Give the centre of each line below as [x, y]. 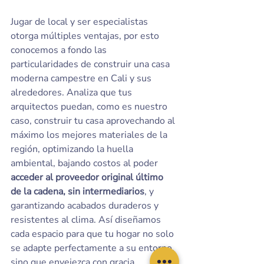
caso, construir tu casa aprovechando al [94, 121]
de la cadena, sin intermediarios [77, 192]
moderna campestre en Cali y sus [82, 78]
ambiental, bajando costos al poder [85, 163]
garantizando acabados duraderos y [86, 206]
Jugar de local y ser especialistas [80, 22]
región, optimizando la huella [73, 149]
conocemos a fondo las [60, 50]
